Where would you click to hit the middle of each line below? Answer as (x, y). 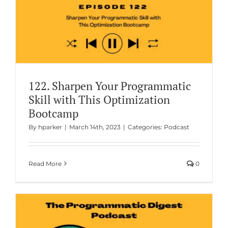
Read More (45, 163)
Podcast (176, 127)
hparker (50, 127)
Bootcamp (53, 113)
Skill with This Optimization (99, 99)
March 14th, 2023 (95, 127)
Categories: (146, 127)
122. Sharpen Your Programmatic (109, 85)
